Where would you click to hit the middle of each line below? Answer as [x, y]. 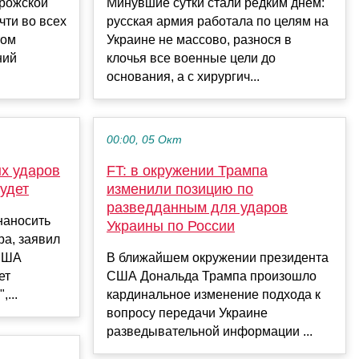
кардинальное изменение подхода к [214, 295]
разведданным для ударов [197, 208]
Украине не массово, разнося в [199, 40]
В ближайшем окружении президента [218, 258]
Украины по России [171, 226]
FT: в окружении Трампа [187, 171]
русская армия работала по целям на [218, 22]
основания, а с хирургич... [183, 77]
